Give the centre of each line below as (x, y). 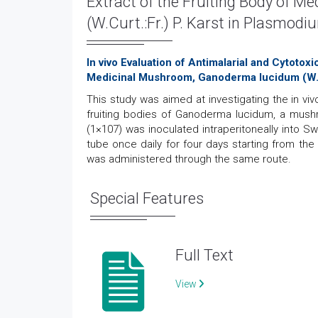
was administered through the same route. (189, 159)
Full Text (204, 255)
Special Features (147, 198)
